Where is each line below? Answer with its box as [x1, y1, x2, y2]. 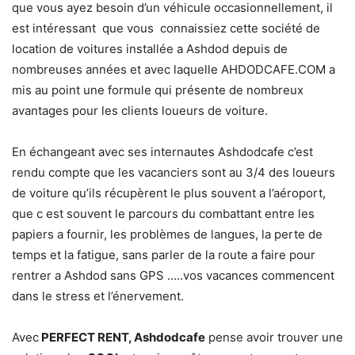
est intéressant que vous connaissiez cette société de [12, 21, 320, 36]
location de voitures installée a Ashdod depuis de [12, 41, 288, 57]
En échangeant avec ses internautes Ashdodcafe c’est [12, 144, 313, 160]
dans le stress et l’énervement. [12, 288, 184, 304]
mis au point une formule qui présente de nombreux [12, 82, 303, 98]
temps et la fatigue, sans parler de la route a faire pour [12, 247, 315, 263]
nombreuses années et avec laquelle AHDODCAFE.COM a [12, 62, 335, 78]
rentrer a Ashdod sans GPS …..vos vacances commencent [12, 268, 334, 284]
